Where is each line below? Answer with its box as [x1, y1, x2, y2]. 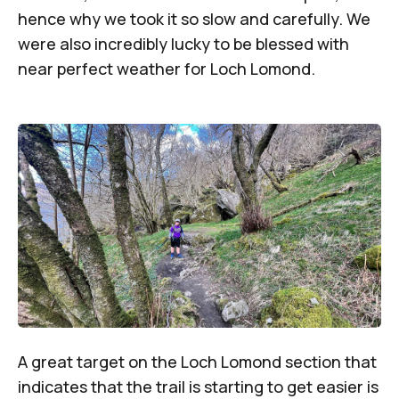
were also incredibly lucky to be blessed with [18, 32, 349, 54]
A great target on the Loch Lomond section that [18, 351, 377, 373]
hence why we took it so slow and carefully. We [18, 7, 370, 29]
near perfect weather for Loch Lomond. [18, 57, 315, 79]
